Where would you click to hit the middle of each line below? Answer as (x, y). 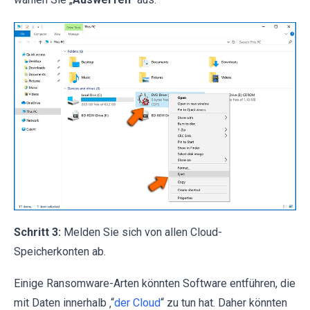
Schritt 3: (37, 232)
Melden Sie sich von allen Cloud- (142, 232)
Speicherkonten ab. (60, 252)
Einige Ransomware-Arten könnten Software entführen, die (155, 284)
